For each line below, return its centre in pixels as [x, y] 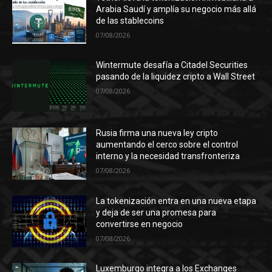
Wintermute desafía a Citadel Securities [172, 65]
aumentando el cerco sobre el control [167, 145]
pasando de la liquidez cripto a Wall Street [176, 77]
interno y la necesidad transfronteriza [168, 156]
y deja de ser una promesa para [156, 212]
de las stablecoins [130, 20]
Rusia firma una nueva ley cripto [157, 133]
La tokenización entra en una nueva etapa [176, 201]
